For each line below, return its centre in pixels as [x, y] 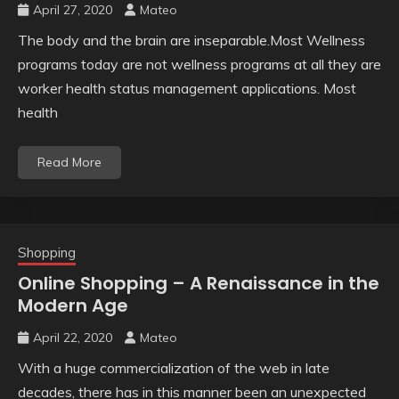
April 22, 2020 [73, 338]
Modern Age [73, 306]
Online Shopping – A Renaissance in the [199, 284]
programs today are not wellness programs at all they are [199, 65]
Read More [69, 163]
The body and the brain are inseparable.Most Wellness [191, 41]
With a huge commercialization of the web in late [174, 368]
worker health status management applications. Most [187, 89]
